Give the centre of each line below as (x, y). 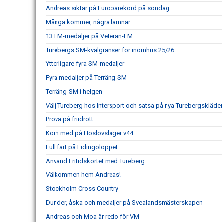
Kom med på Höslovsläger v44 (89, 133)
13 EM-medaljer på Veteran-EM (89, 36)
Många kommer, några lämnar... (90, 22)
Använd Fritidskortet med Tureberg (95, 161)
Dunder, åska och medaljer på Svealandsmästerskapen (124, 202)
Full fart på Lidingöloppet (82, 147)
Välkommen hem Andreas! (83, 175)
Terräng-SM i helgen (74, 91)
